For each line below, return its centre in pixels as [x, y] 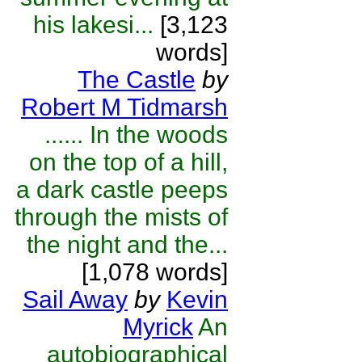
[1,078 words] [155, 272]
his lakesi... [93, 25]
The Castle [137, 80]
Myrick [158, 327]
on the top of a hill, [128, 162]
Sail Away [75, 299]
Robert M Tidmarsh [124, 107]
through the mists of [121, 217]
